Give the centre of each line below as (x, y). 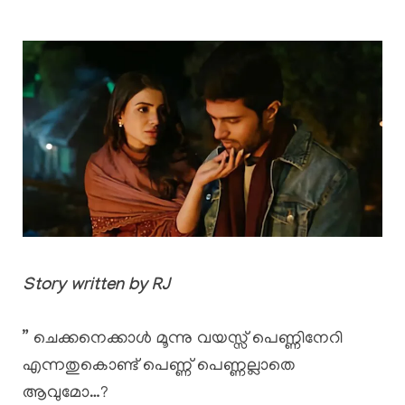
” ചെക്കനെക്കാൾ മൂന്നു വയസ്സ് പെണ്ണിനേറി (183, 339)
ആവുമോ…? (66, 393)
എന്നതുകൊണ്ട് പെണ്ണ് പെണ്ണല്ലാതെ (159, 366)
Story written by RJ (96, 287)
